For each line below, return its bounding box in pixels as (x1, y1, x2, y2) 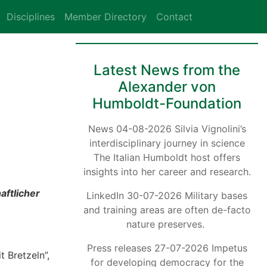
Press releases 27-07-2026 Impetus (86, 242, 247, 254)
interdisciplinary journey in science (89, 137, 245, 149)
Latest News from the (94, 61, 240, 79)
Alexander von (118, 78, 216, 95)
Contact (156, 11, 193, 23)
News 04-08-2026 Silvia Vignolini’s (88, 123, 246, 135)
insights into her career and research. (83, 166, 251, 178)
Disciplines (7, 11, 55, 23)
